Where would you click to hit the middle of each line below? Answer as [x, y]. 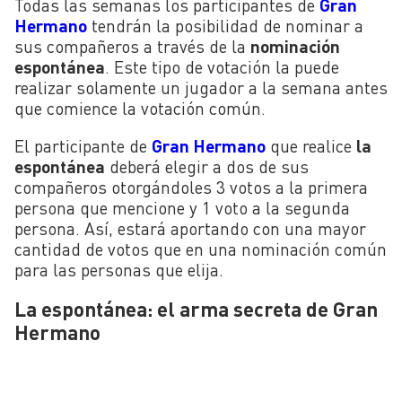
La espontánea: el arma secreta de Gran [196, 309]
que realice [313, 146]
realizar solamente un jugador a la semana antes [201, 88]
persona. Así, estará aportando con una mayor [190, 229]
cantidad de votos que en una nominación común [201, 249]
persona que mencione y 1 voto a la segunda [182, 208]
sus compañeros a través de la [132, 47]
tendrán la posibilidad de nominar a [225, 26]
